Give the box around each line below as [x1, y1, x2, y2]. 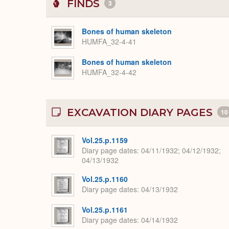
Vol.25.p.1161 [82, 204, 128, 215]
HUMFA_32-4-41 [82, 36, 136, 47]
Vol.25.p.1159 [82, 134, 128, 145]
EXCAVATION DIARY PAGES [64, 106, 216, 119]
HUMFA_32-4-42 [82, 67, 136, 78]
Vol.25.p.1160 [82, 173, 128, 184]
